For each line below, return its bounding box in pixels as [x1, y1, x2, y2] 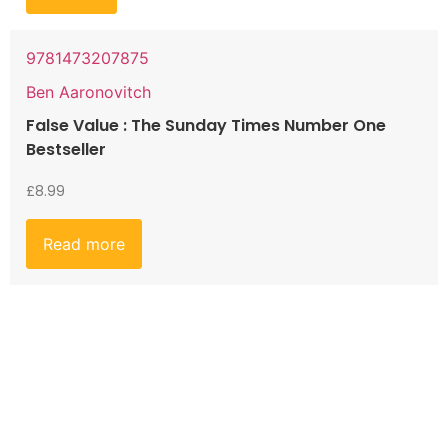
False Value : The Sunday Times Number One [26, 113, 386, 137]
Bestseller [26, 137, 106, 161]
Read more [43, 233, 125, 254]
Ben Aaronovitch [26, 81, 151, 102]
